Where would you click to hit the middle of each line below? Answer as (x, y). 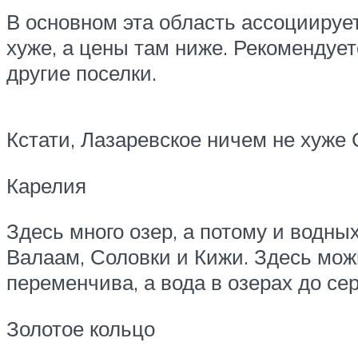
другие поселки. (82, 72)
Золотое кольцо (81, 328)
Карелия (46, 185)
